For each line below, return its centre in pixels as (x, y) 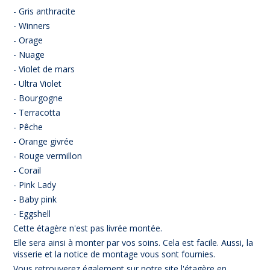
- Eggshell (32, 213)
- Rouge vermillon (48, 155)
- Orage (28, 40)
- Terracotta (37, 112)
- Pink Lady (35, 184)
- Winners (32, 25)
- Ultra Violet (38, 83)
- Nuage (29, 54)
